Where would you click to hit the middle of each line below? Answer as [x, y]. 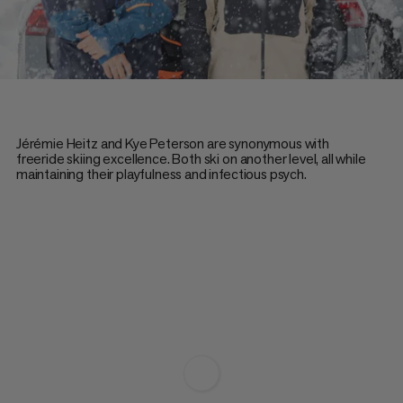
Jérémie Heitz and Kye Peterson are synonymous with [172, 143]
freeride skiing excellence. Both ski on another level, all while [191, 158]
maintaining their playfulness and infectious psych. [161, 174]
